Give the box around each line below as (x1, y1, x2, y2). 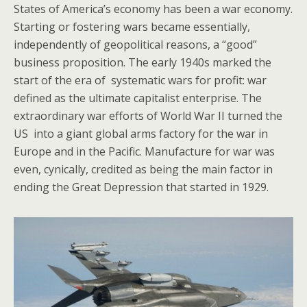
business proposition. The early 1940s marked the (14, 54, 271, 70)
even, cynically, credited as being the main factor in (14, 161, 273, 177)
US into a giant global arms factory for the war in (14, 125, 268, 141)
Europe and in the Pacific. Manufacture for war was (14, 143, 275, 159)
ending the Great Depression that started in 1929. (14, 179, 269, 195)
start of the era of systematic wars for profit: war (14, 72, 267, 88)
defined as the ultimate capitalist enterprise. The (14, 90, 262, 106)
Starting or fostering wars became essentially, (14, 19, 250, 34)
